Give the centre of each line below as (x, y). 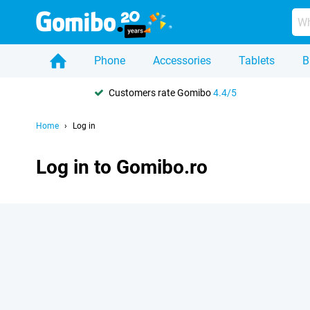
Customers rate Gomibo (161, 92)
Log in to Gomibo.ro (122, 167)
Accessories (182, 61)
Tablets (257, 61)
